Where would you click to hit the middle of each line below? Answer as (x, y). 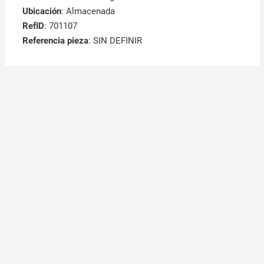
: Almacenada (88, 11)
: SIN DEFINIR (115, 40)
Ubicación (42, 11)
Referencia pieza (55, 40)
